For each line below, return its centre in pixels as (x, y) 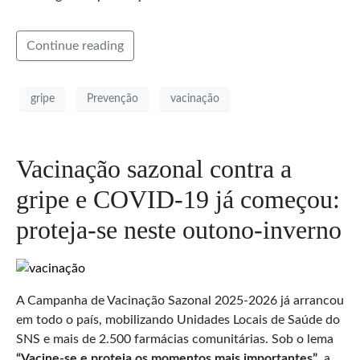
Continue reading (75, 46)
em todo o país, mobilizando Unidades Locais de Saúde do (178, 320)
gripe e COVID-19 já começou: (178, 200)
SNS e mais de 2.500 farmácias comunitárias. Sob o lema (175, 340)
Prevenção (112, 98)
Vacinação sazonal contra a (154, 169)
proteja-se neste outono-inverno (179, 230)
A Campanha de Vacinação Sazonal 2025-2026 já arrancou (180, 301)
